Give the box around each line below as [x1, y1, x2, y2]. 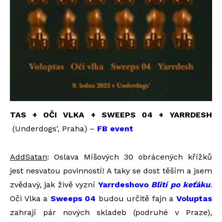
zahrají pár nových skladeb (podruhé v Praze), [10, 208, 212, 218]
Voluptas [176, 194, 213, 204]
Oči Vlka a [10, 194, 51, 204]
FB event [97, 124, 133, 134]
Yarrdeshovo [98, 180, 149, 190]
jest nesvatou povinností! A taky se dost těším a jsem [10, 166, 212, 176]
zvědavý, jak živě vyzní [10, 180, 98, 190]
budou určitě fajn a [96, 194, 177, 204]
